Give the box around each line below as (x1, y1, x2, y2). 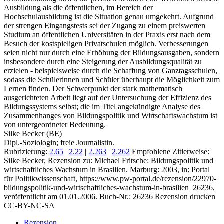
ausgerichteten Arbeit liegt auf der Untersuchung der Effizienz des (4, 93, 211, 102)
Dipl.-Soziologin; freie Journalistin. (4, 138, 114, 147)
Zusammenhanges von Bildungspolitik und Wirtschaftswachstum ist (4, 111, 217, 120)
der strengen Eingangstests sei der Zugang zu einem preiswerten (4, 21, 205, 30)
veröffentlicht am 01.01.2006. (4, 192, 97, 201)
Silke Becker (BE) (4, 129, 62, 138)
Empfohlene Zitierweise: (132, 147, 209, 156)
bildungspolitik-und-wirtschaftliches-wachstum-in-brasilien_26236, (4, 183, 215, 192)
